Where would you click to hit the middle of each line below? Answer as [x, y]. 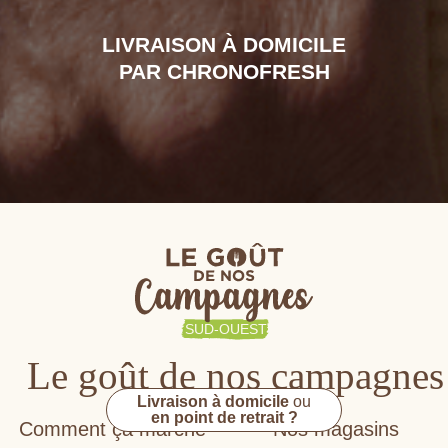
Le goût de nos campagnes [235, 375]
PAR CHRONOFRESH [224, 71]
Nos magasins [336, 428]
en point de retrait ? [224, 417]
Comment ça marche [112, 428]
